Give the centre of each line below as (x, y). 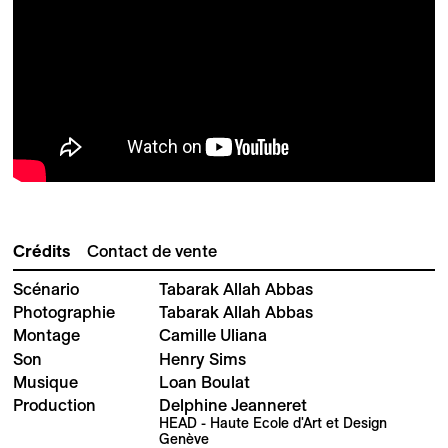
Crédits (41, 250)
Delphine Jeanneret (233, 405)
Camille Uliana (213, 335)
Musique (45, 381)
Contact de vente (151, 250)
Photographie (63, 312)
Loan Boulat (205, 381)
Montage (46, 335)
